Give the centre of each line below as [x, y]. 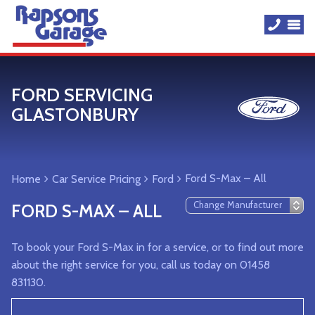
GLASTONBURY [75, 115]
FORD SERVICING [82, 95]
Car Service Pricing [96, 179]
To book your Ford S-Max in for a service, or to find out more [157, 247]
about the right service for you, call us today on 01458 [141, 265]
